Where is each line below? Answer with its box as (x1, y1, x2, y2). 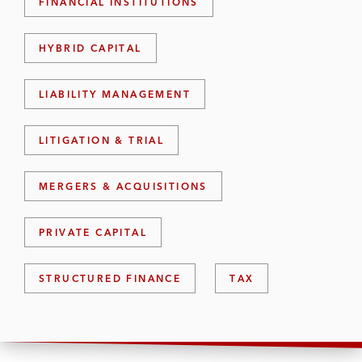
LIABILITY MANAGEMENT (39, 88, 191, 100)
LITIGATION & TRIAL (39, 134, 165, 146)
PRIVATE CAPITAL (39, 226, 147, 238)
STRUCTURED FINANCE (39, 272, 182, 284)
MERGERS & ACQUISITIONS (39, 180, 208, 192)
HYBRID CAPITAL (39, 42, 142, 54)
